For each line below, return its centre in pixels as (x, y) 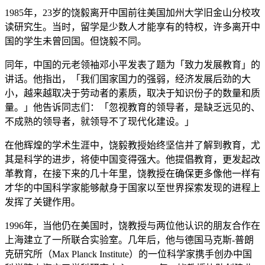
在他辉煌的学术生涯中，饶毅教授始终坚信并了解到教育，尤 (132, 145)
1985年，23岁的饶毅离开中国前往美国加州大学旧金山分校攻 (132, 12)
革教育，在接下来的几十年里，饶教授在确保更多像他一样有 (132, 173)
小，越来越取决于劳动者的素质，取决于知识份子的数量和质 (132, 93)
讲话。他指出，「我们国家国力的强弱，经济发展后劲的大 (128, 79)
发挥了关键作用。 (43, 202)
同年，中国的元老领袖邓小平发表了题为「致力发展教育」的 (132, 64)
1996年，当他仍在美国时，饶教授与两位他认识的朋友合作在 (132, 225)
